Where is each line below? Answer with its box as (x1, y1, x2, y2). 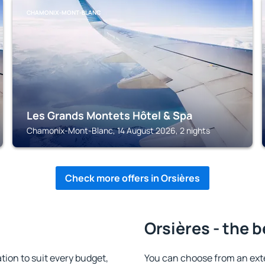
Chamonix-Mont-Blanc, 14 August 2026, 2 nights (27, 125, 211, 136)
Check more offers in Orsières (65, 172, 200, 185)
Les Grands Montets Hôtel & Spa (27, 108, 193, 122)
